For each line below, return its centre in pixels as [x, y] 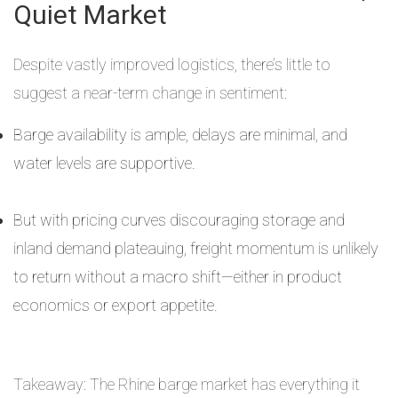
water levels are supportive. [104, 163]
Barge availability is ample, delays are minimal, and [180, 135]
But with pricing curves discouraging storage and [179, 220]
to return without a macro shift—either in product [178, 277]
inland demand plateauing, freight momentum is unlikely [196, 248]
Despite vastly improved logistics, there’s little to [172, 64]
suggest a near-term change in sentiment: [150, 93]
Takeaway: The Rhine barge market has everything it [187, 384]
